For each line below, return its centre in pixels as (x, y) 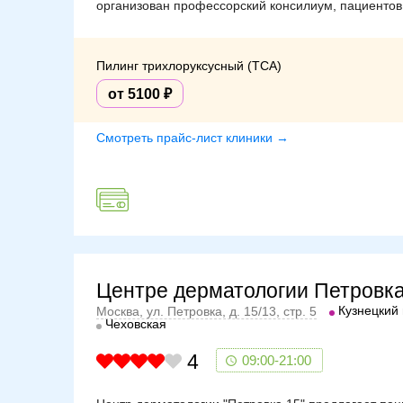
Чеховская (136, 324)
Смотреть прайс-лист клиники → (193, 137)
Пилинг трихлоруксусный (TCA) (189, 65)
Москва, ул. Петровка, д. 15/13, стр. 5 (206, 312)
